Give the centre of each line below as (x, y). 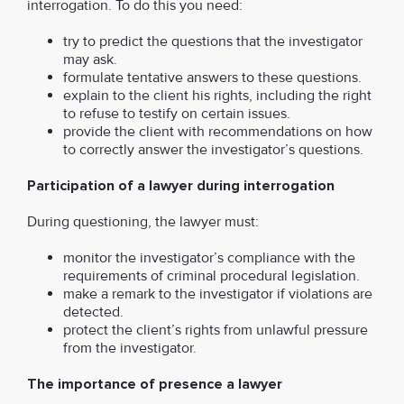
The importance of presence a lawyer (155, 385)
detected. (93, 312)
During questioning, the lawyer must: (143, 222)
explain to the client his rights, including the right (217, 96)
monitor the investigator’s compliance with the (209, 258)
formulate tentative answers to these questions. (212, 78)
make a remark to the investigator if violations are (218, 294)
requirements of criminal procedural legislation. (211, 276)
